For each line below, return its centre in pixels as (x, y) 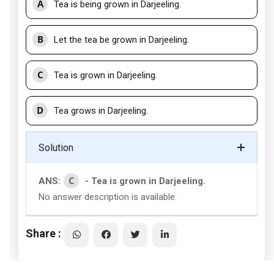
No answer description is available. (109, 197)
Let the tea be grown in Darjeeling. (121, 40)
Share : (43, 233)
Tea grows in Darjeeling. (101, 111)
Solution (56, 148)
